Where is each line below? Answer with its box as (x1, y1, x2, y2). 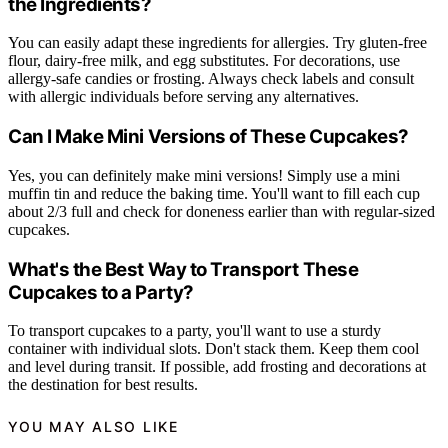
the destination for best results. (8, 376, 198, 394)
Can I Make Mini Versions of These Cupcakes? (8, 125, 409, 149)
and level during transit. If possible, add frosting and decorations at (8, 358, 426, 376)
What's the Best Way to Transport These (8, 257, 359, 281)
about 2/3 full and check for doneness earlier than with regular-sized (8, 202, 435, 220)
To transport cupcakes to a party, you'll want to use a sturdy (8, 322, 381, 340)
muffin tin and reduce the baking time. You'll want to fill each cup (8, 184, 420, 202)
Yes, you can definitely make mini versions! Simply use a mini (8, 166, 400, 184)
